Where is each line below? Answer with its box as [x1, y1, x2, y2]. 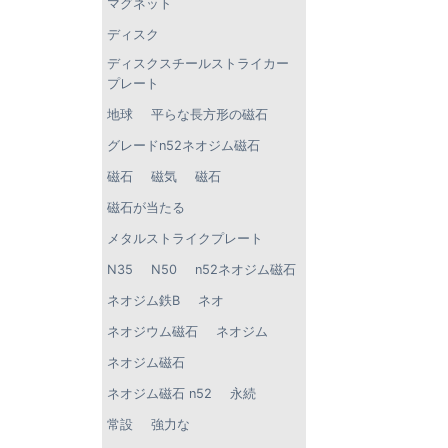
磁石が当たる [107, 199, 185, 215]
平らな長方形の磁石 [151, 106, 268, 122]
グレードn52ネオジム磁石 [107, 137, 260, 153]
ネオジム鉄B [107, 292, 180, 308]
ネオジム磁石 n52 [107, 385, 212, 401]
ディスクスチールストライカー [107, 55, 289, 71]
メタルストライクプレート [107, 230, 263, 246]
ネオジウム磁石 [107, 323, 198, 339]
